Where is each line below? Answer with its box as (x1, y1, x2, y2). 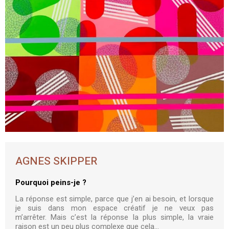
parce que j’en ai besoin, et (95, 194, 189, 204)
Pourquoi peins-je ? (15, 177, 86, 187)
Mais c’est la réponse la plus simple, (51, 213, 188, 222)
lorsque (189, 194, 214, 204)
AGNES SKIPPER (15, 153, 97, 169)
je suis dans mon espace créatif (15, 203, 153, 213)
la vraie (188, 213, 214, 222)
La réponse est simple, (15, 194, 93, 204)
